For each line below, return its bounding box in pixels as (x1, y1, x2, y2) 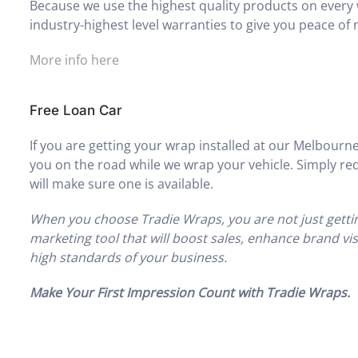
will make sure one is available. (30, 174, 214, 193)
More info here (30, 50, 120, 69)
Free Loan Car (30, 101, 123, 118)
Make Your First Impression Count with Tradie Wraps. (30, 283, 351, 301)
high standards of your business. (30, 248, 228, 266)
